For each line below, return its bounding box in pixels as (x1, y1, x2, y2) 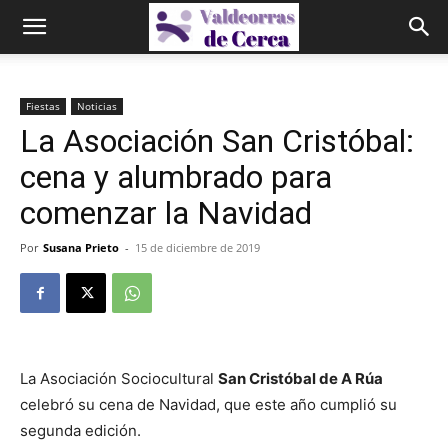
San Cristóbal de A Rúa (218, 369, 383, 388)
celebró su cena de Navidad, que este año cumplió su (20, 395, 397, 414)
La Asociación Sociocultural (20, 369, 218, 388)
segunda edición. (20, 421, 141, 440)
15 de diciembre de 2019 (135, 240, 260, 255)
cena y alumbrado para (20, 158, 332, 196)
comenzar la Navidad (20, 194, 312, 232)
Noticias (77, 99, 117, 113)
